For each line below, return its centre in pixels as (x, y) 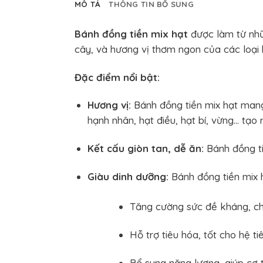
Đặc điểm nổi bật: (117, 77)
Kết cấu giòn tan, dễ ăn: (145, 149)
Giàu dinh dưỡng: (128, 176)
